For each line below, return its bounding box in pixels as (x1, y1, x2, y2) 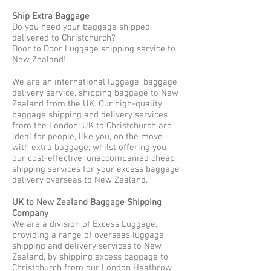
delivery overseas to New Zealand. (12, 175, 148, 186)
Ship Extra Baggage (12, 11, 90, 22)
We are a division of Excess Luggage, (12, 219, 157, 230)
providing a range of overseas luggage (12, 230, 164, 241)
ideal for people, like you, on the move (12, 131, 163, 142)
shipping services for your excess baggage (12, 164, 180, 175)
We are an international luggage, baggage (12, 77, 177, 88)
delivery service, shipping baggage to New (12, 88, 178, 99)
